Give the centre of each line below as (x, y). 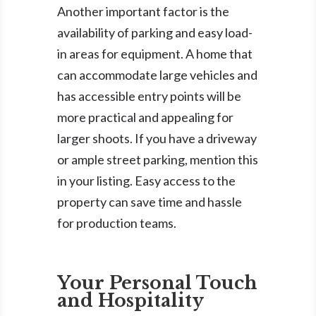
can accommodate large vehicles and (157, 74)
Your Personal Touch (157, 283)
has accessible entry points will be (149, 96)
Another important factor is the (143, 11)
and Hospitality (130, 300)
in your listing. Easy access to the (146, 180)
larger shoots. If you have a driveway (157, 138)
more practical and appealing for (145, 117)
